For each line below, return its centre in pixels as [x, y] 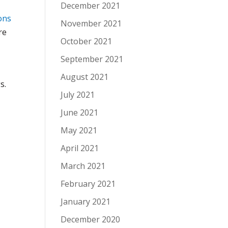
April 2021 [80, 148]
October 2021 [87, 41]
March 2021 [83, 166]
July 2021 [78, 95]
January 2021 [86, 202]
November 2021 [91, 23]
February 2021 [88, 184]
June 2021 [80, 112]
